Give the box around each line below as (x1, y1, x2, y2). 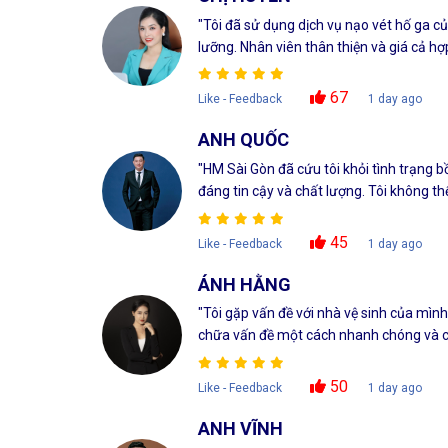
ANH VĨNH (197, 418, 283, 440)
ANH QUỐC (197, 129, 289, 151)
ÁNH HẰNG (197, 273, 291, 295)
